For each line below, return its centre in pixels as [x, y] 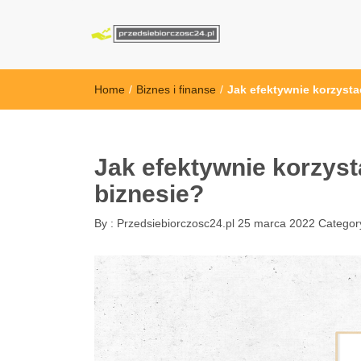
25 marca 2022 [276, 223]
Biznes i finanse [176, 89]
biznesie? [149, 194]
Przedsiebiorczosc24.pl [174, 223]
